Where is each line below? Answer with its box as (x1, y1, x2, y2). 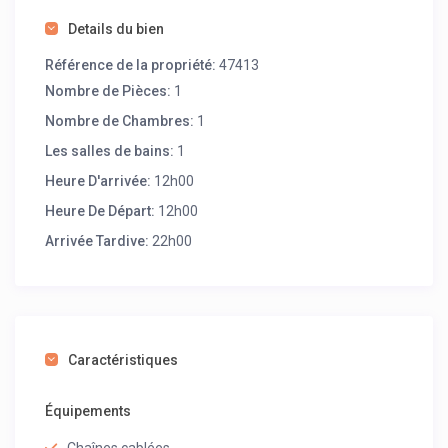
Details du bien (68, 21, 165, 38)
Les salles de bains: (45, 143, 175, 160)
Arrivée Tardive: (45, 233, 150, 250)
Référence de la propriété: (45, 57, 217, 74)
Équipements (45, 403, 132, 420)
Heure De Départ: (45, 203, 156, 220)
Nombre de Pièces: (45, 83, 172, 100)
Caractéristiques (68, 352, 179, 369)
